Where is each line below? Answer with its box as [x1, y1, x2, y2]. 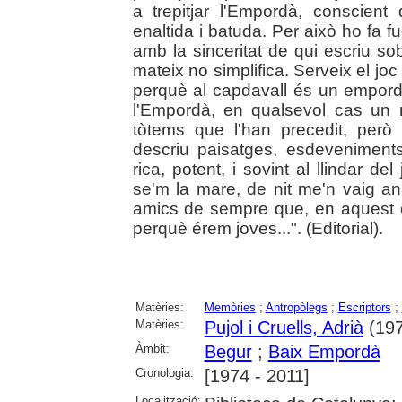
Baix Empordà [267, 342, 380, 362]
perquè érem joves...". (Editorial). [132, 219, 383, 238]
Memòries [204, 301, 256, 314]
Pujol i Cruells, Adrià [204, 318, 363, 337]
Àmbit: [135, 342, 170, 355]
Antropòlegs [265, 301, 328, 314]
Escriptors [337, 301, 391, 314]
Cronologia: [135, 366, 194, 380]
